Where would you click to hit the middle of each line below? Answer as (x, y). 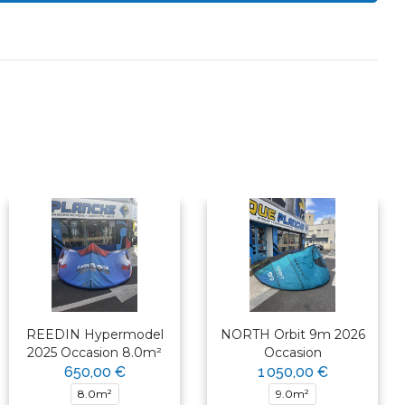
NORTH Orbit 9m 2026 (292, 335)
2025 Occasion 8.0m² (94, 353)
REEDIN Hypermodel (94, 335)
